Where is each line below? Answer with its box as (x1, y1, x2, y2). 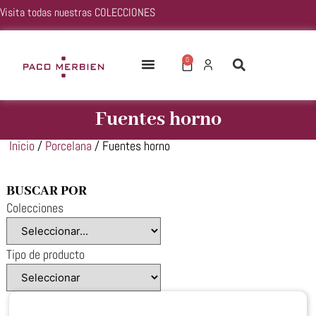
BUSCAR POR (6, 183, 87, 200)
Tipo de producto (6, 246, 85, 263)
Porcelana (45, 138, 92, 154)
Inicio (9, 138, 35, 154)
